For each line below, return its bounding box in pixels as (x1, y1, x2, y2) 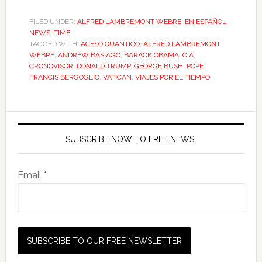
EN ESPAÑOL (184, 18, 226, 26)
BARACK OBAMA (123, 51, 179, 59)
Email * (17, 170, 47, 181)
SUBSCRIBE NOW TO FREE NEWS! (65, 135, 196, 144)
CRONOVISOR (29, 62, 73, 70)
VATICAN (102, 73, 132, 81)
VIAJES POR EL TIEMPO (135, 73, 210, 81)
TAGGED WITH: (29, 40, 81, 48)
